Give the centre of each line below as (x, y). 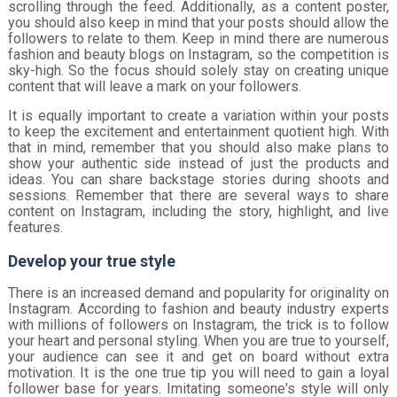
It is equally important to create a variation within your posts (198, 115)
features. (35, 227)
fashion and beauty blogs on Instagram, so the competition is (198, 54)
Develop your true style (91, 261)
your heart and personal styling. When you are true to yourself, (198, 340)
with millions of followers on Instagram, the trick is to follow (198, 324)
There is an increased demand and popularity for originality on (198, 292)
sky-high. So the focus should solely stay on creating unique (198, 70)
